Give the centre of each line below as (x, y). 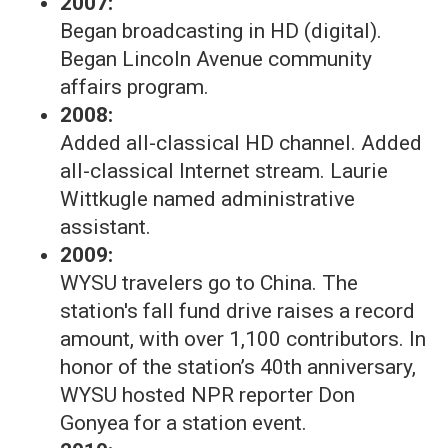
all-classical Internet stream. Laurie (224, 171)
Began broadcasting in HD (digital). (221, 31)
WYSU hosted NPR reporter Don (207, 395)
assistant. (105, 227)
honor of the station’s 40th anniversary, (238, 367)
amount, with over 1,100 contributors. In (243, 339)
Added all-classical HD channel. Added (241, 143)
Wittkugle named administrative (207, 199)
